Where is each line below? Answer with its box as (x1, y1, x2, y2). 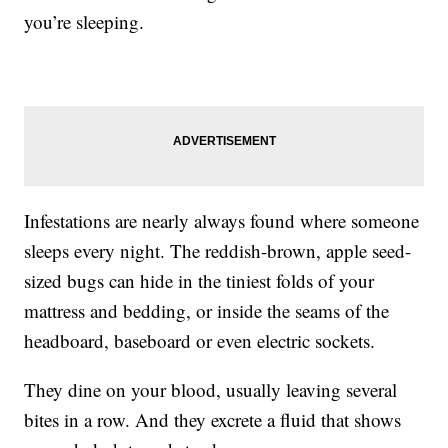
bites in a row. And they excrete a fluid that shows (24, 407, 402, 433)
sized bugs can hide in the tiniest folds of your (24, 268, 375, 294)
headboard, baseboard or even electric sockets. (24, 328, 376, 354)
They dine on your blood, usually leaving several (24, 377, 398, 403)
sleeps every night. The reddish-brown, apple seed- (24, 238, 412, 264)
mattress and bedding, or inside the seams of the (24, 298, 390, 324)
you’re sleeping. (24, 9, 151, 35)
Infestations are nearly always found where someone (24, 208, 420, 234)
